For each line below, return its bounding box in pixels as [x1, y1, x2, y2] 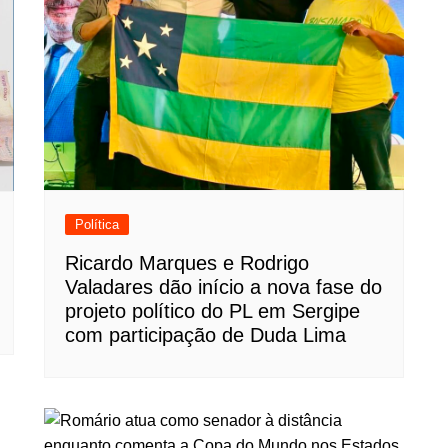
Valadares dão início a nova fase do [65, 276, 382, 298]
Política [75, 217, 119, 232]
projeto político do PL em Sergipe [65, 300, 360, 322]
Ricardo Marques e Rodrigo [65, 252, 309, 274]
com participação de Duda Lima [65, 324, 346, 346]
